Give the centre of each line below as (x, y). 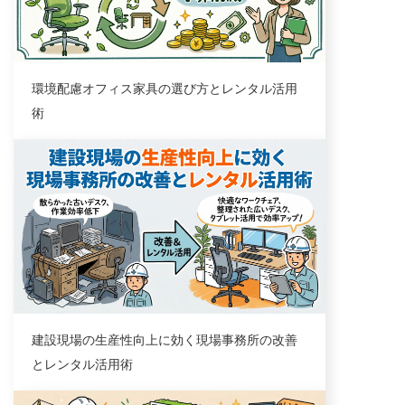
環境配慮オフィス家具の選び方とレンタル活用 (165, 89)
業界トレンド (64, 160)
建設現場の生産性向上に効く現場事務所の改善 (165, 340)
